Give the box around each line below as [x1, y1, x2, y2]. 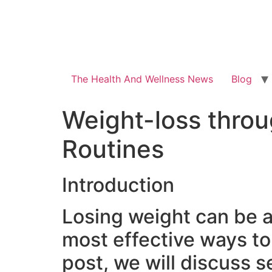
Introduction [62, 173, 174, 197]
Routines [62, 134, 164, 165]
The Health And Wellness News [71, 73, 213, 86]
